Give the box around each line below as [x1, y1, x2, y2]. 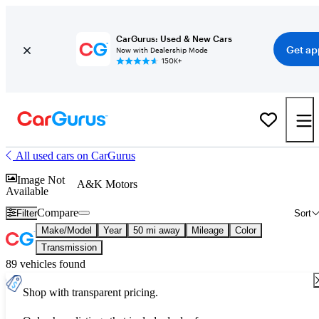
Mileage [192, 225, 224, 236]
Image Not [17, 173, 65, 186]
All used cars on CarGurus [16, 150, 135, 162]
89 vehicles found [6, 258, 85, 270]
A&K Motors [77, 178, 137, 190]
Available [6, 184, 48, 197]
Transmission [41, 242, 97, 253]
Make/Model [41, 225, 92, 236]
